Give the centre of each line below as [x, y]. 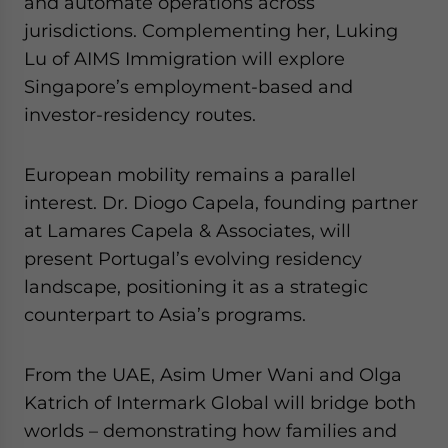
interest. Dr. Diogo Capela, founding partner [221, 202]
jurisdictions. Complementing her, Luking [211, 30]
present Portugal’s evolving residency [193, 258]
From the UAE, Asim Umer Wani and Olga [213, 374]
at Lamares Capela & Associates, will [187, 230]
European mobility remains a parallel [190, 174]
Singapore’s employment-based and [188, 86]
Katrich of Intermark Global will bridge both [220, 402]
